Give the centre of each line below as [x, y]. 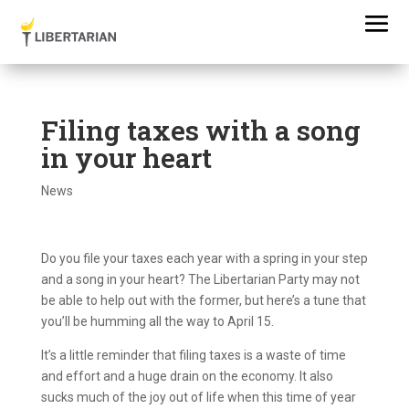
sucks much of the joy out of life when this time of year [198, 397]
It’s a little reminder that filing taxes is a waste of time [193, 355]
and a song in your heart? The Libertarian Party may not [200, 279]
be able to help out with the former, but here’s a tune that [203, 300]
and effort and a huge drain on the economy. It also [187, 376]
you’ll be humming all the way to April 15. [157, 321]
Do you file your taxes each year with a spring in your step [204, 258]
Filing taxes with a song [200, 130]
